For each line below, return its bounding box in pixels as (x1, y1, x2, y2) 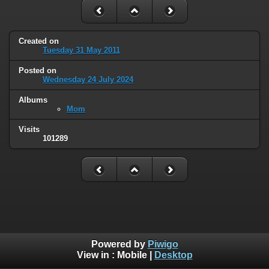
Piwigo (147, 239, 178, 250)
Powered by (91, 239, 148, 250)
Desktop (154, 250, 193, 261)
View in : (76, 250, 117, 261)
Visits (19, 125, 40, 134)
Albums (19, 95, 47, 105)
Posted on (19, 66, 56, 76)
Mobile (116, 250, 147, 261)
